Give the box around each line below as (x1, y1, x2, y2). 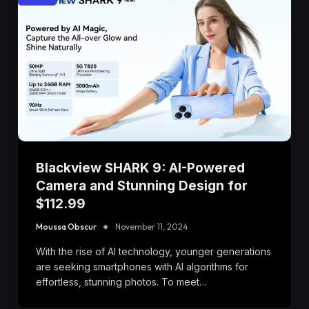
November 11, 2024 (115, 221, 188, 232)
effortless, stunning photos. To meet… (36, 275, 207, 288)
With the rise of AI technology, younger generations (36, 245, 271, 257)
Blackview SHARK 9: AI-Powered (36, 159, 245, 176)
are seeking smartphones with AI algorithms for (36, 260, 248, 272)
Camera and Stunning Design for (36, 177, 248, 194)
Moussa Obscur (36, 221, 97, 232)
